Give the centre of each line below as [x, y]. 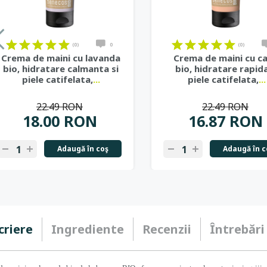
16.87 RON [225, 121]
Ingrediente [88, 229]
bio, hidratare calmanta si [61, 69]
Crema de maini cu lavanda [61, 58]
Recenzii [167, 229]
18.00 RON [60, 121]
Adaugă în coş [83, 149]
